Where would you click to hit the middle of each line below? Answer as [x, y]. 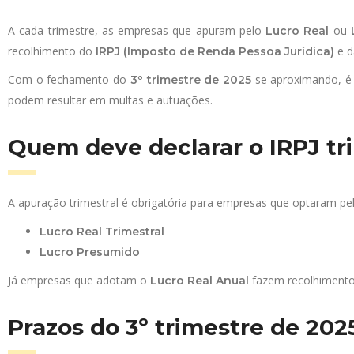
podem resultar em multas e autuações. [110, 100]
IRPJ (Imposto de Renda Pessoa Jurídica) [215, 51]
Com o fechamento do [69, 79]
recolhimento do [52, 51]
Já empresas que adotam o [79, 280]
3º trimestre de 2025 [190, 80]
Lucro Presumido [90, 252]
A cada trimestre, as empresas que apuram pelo [137, 30]
